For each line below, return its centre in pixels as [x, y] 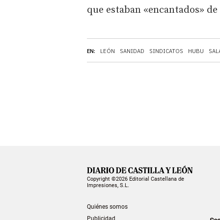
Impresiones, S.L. [108, 185]
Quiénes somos [107, 206]
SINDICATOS [166, 51]
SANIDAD [132, 51]
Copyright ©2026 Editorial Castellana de [136, 179]
